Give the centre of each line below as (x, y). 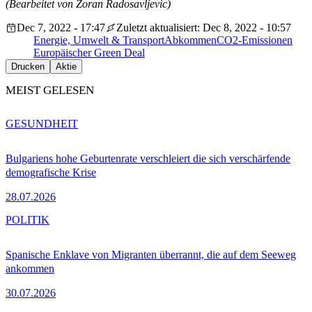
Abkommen (190, 40)
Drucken (28, 67)
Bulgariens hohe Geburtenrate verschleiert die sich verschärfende (148, 159)
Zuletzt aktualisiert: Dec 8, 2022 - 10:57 (204, 28)
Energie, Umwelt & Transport (99, 40)
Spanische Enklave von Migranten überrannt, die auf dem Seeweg (151, 255)
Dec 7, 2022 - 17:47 (61, 28)
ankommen (30, 269)
